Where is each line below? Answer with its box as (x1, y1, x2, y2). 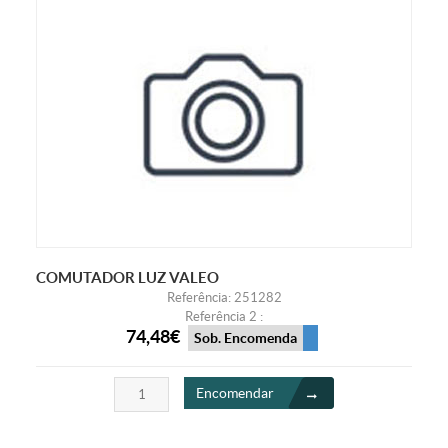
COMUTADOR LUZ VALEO (35, 268, 219, 286)
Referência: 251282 (166, 289, 282, 305)
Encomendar (196, 385, 274, 402)
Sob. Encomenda (193, 330, 297, 347)
